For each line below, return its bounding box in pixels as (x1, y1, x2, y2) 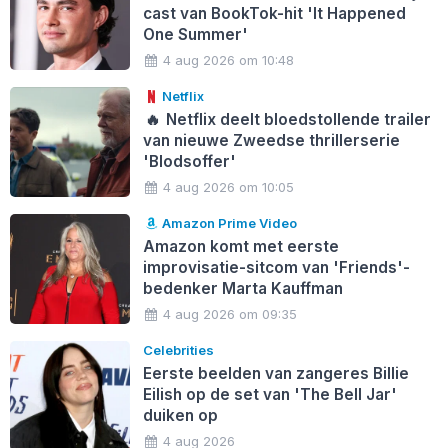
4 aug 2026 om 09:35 (163, 305, 298, 322)
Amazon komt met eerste (142, 236, 339, 256)
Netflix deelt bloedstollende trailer (162, 109, 432, 129)
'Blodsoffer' (142, 151, 236, 171)
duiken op (142, 405, 218, 425)
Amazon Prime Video (159, 214, 298, 231)
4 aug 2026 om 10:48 (163, 51, 295, 68)
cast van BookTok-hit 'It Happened (142, 3, 406, 23)
